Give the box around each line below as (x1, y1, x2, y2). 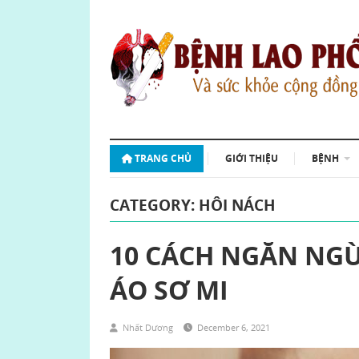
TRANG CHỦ (135, 151, 192, 165)
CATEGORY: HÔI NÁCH (110, 195, 276, 216)
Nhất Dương (123, 321, 173, 333)
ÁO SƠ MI (110, 272, 228, 307)
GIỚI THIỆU (225, 151, 278, 165)
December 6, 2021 (197, 321, 270, 333)
